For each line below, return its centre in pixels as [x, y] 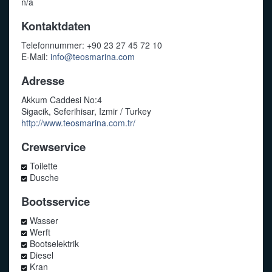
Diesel [42, 255]
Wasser [44, 221]
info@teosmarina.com [93, 57]
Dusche [45, 178]
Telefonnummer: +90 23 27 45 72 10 [92, 45]
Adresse [43, 80]
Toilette [44, 166]
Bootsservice [56, 201]
